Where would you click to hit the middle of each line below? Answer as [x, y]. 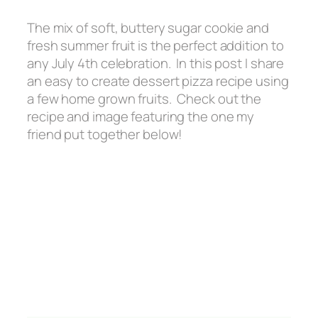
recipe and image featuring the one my [141, 117]
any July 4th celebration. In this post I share [156, 64]
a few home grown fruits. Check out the [144, 99]
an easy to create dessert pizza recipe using [158, 81]
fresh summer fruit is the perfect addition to [155, 46]
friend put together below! [105, 135]
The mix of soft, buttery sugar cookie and [148, 28]
